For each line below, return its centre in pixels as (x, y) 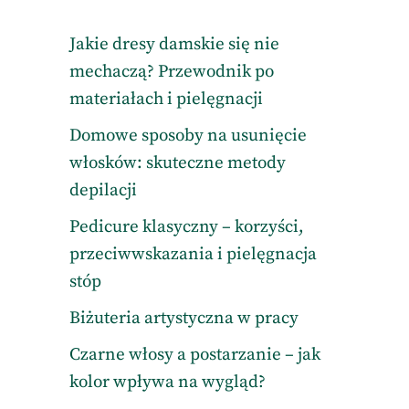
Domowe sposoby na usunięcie (188, 136)
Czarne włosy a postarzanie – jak (194, 355)
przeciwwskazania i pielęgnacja (193, 254)
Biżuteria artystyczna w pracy (184, 318)
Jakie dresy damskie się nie (174, 44)
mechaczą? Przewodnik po (171, 72)
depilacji (103, 190)
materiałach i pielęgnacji (166, 99)
